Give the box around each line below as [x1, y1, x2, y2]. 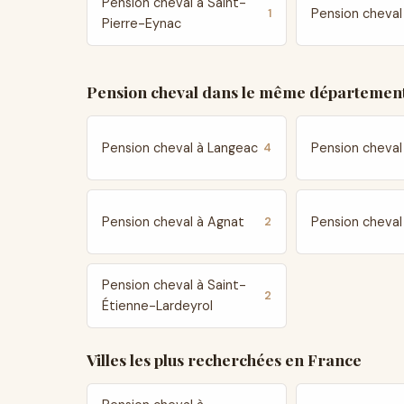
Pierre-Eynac [102, 15, 181, 32]
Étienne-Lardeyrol [102, 298, 213, 314]
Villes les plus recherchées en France [87, 349, 362, 370]
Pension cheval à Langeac [102, 139, 258, 156]
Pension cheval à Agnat [102, 213, 244, 230]
